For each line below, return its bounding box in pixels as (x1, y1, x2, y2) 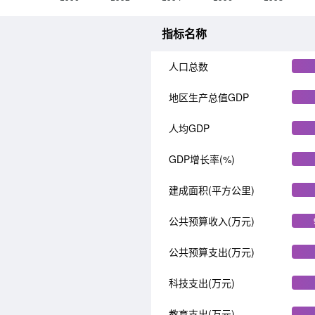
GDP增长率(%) (169, 152, 235, 166)
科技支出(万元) (169, 276, 235, 290)
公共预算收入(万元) (169, 214, 255, 228)
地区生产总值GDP (169, 90, 249, 104)
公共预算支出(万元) (169, 245, 255, 259)
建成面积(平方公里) (169, 183, 255, 197)
